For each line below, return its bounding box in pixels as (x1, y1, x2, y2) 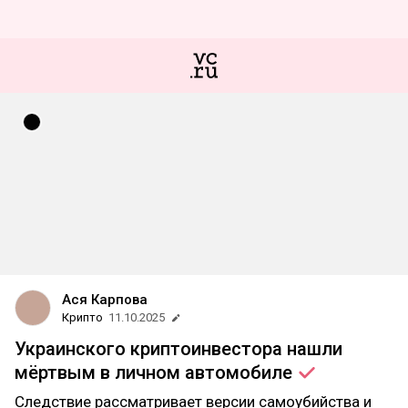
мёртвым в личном (15, 362, 185, 383)
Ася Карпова (62, 291, 148, 308)
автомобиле (185, 362, 297, 383)
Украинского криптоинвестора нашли (15, 338, 342, 360)
